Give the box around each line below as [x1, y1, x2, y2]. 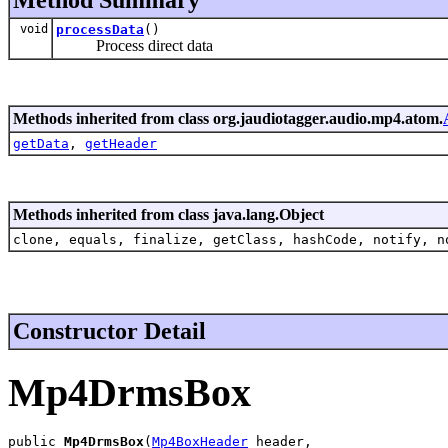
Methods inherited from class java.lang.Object [13, 205, 324, 223]
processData [56, 21, 144, 37]
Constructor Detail [13, 317, 206, 344]
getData [13, 135, 69, 151]
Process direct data [56, 36, 213, 54]
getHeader [85, 135, 157, 151]
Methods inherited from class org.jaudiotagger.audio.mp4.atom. [13, 109, 443, 127]
